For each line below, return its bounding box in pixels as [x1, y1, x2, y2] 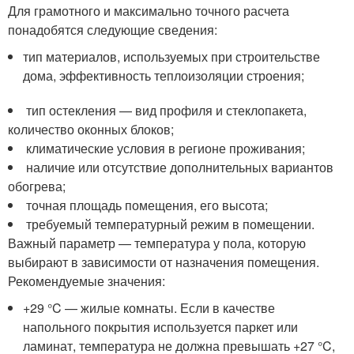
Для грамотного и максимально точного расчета [8, 2, 289, 20]
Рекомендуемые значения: [8, 272, 165, 290]
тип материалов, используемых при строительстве [23, 47, 321, 66]
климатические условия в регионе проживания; [26, 139, 305, 157]
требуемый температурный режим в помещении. [26, 215, 314, 233]
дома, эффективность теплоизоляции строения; [23, 66, 305, 85]
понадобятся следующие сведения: [8, 21, 217, 39]
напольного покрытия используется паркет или [23, 318, 299, 336]
